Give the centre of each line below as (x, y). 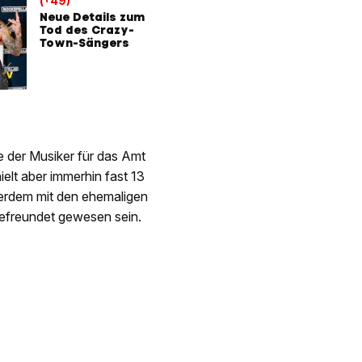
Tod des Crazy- (87, 29)
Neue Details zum (92, 17)
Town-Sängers (84, 42)
